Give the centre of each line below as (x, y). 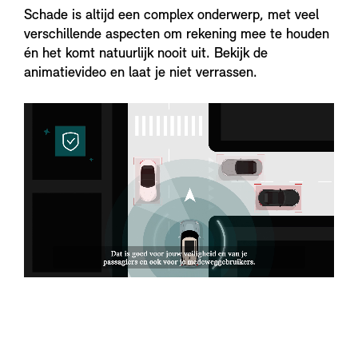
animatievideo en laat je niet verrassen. (141, 73)
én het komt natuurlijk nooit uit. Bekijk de (146, 54)
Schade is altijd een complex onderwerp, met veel (171, 16)
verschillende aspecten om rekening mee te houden (177, 35)
